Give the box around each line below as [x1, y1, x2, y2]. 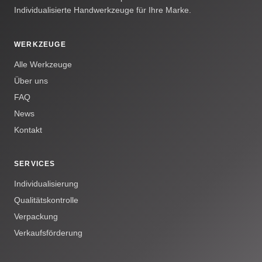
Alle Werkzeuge [14, 59, 72, 69]
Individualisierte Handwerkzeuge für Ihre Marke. [14, 5, 191, 15]
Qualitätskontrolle [14, 195, 78, 205]
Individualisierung [14, 178, 78, 188]
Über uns [14, 75, 48, 85]
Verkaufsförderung [14, 227, 82, 237]
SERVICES [14, 159, 56, 168]
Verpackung [14, 211, 58, 221]
